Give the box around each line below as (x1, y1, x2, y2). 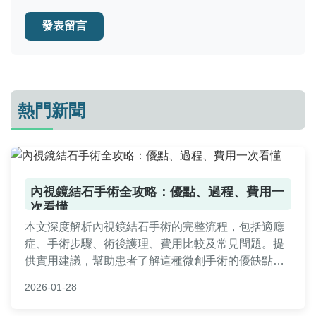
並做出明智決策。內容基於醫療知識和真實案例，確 (25, 272, 284, 284)
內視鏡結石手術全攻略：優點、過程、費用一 (30, 184, 284, 199)
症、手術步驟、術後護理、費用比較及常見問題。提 (25, 238, 284, 250)
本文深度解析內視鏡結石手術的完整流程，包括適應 (25, 221, 284, 233)
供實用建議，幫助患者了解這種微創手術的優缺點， (25, 255, 284, 267)
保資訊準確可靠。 (25, 288, 115, 301)
